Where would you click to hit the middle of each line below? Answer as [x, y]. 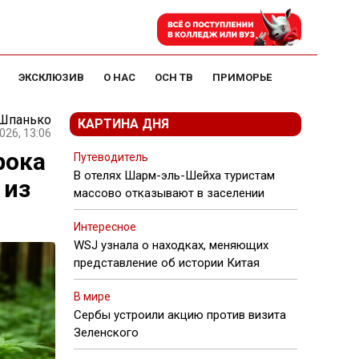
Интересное [105, 227]
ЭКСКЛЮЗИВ [51, 77]
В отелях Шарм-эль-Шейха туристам [174, 175]
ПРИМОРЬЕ [242, 77]
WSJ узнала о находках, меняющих [171, 245]
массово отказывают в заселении [169, 193]
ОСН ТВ [174, 77]
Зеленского [106, 333]
